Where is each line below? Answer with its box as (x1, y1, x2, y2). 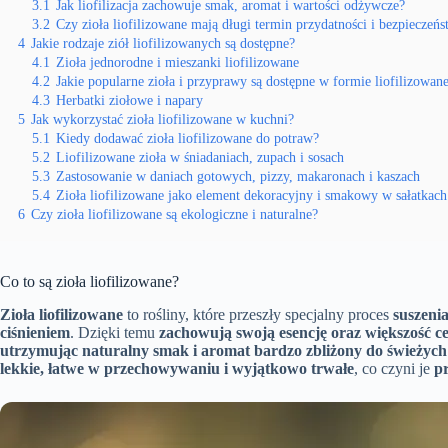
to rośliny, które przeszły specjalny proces (123, 305, 393, 323)
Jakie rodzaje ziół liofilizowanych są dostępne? (31, 35, 295, 51)
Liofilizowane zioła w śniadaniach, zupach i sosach (56, 149, 344, 165)
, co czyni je (354, 359, 434, 377)
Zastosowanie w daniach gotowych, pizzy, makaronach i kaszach (56, 168, 420, 184)
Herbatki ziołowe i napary (56, 92, 203, 108)
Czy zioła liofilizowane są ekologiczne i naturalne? (31, 206, 318, 222)
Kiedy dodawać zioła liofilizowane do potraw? (56, 130, 319, 146)
